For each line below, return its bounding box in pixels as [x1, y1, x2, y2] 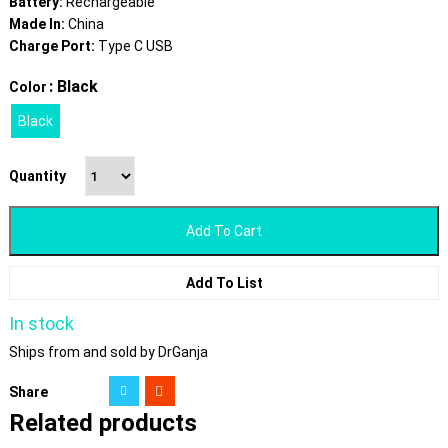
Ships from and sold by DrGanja [8, 344, 208, 361]
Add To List [185, 275, 263, 292]
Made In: [8, 16, 68, 33]
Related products [8, 409, 197, 438]
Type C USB [97, 38, 173, 55]
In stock [8, 313, 74, 335]
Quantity [8, 168, 66, 185]
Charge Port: [8, 38, 98, 55]
